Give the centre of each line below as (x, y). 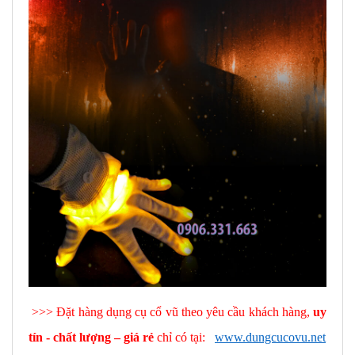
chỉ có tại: (184, 337)
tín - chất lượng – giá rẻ (91, 337)
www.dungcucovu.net (270, 337)
